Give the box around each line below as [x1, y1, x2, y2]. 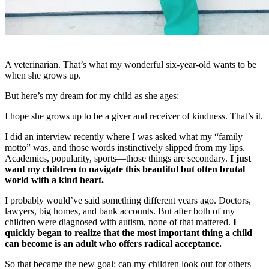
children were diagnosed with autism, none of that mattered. [5, 216, 233, 227]
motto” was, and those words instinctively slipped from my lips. [5, 142, 245, 153]
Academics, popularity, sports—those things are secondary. [5, 153, 230, 163]
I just [230, 153, 251, 163]
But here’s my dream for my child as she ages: [5, 90, 179, 101]
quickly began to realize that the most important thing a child [5, 227, 252, 238]
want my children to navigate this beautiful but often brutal [5, 163, 245, 174]
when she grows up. [5, 70, 81, 80]
